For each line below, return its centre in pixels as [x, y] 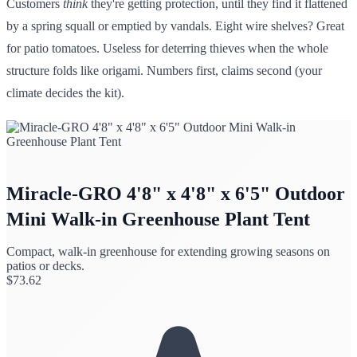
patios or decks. [45, 265]
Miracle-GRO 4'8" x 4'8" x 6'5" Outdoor [176, 193]
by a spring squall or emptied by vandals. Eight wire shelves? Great [175, 25]
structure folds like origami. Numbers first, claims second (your [164, 70]
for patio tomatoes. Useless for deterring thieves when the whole [167, 48]
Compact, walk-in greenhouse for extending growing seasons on [168, 251]
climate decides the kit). [65, 92]
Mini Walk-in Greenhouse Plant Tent [158, 219]
